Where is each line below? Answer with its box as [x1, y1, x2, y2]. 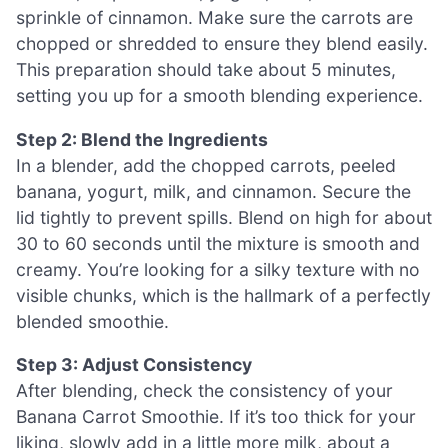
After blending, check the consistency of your [16, 380, 393, 402]
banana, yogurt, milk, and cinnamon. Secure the [16, 180, 411, 202]
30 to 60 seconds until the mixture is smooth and [16, 232, 420, 254]
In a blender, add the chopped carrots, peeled [16, 154, 396, 176]
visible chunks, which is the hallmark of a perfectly [16, 284, 431, 306]
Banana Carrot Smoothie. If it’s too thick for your [16, 406, 416, 428]
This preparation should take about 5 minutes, [16, 59, 396, 80]
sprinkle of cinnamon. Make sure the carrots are [16, 7, 413, 28]
